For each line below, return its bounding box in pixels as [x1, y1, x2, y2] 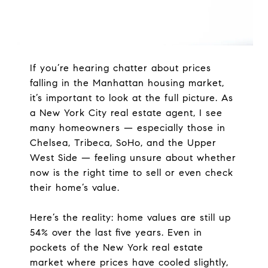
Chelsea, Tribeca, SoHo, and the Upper [29, 137, 217, 148]
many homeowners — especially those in [29, 122, 226, 133]
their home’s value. [29, 182, 120, 193]
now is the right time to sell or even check [29, 167, 233, 178]
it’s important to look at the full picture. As [29, 92, 233, 103]
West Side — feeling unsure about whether [29, 152, 236, 163]
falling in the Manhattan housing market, [29, 77, 224, 89]
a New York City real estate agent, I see [29, 107, 223, 118]
